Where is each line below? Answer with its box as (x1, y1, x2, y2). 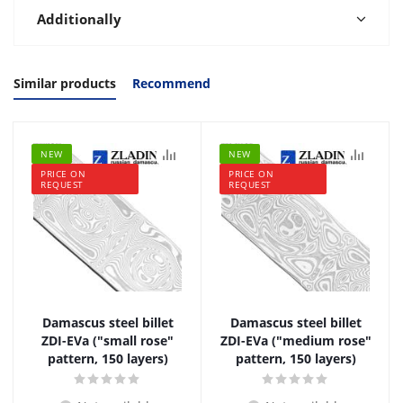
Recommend (132, 75, 210, 92)
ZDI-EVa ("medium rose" (219, 332, 372, 349)
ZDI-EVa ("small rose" (41, 332, 174, 349)
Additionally (37, 10, 121, 28)
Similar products (13, 75, 116, 92)
